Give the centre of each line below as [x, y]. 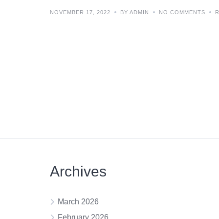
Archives [78, 171]
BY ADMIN [135, 12]
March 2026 [78, 202]
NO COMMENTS [182, 12]
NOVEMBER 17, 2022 [80, 12]
